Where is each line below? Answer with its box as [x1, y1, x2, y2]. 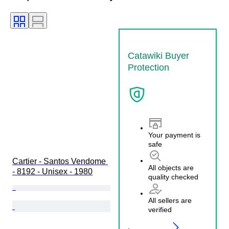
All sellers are [148, 196, 192, 205]
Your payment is [148, 131, 200, 140]
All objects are [148, 164, 194, 172]
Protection [128, 62, 169, 73]
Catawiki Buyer [128, 50, 189, 61]
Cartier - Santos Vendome [12, 156, 108, 166]
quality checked [148, 173, 198, 181]
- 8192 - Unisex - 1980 [12, 167, 93, 176]
